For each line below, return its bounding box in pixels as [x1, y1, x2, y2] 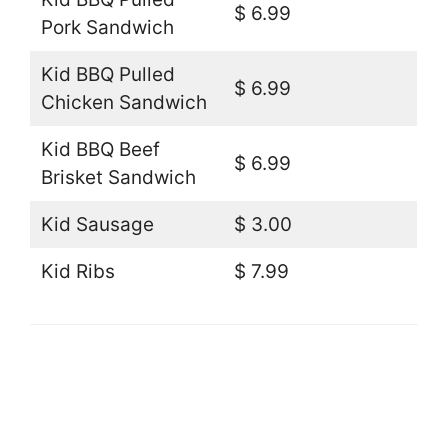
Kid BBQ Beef [40, 137, 160, 161]
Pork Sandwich [40, 15, 174, 39]
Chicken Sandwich [40, 90, 207, 114]
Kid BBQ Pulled [40, 62, 175, 86]
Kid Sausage [40, 212, 154, 236]
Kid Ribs [40, 259, 115, 283]
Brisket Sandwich [40, 165, 196, 189]
